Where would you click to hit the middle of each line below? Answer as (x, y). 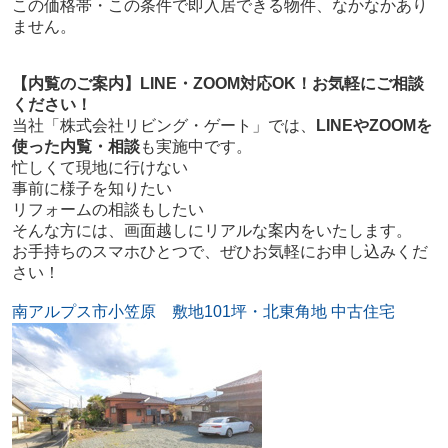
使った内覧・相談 (75, 147)
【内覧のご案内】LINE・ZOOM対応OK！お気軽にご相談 (217, 84)
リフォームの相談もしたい (107, 210)
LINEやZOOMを (373, 126)
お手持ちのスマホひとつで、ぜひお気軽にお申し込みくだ (219, 252)
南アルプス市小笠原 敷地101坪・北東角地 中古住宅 (203, 312)
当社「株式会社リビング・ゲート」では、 (163, 126)
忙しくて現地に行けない (99, 168)
